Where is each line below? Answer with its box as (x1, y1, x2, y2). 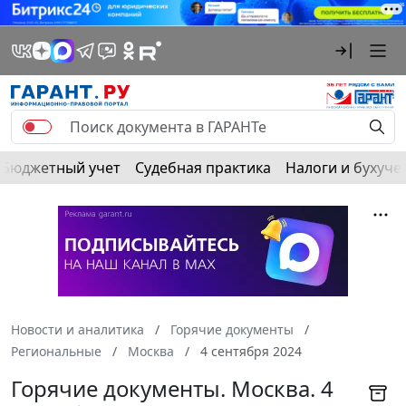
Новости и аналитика (11, 320, 144, 338)
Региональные (11, 342, 101, 360)
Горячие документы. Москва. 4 (11, 372, 333, 403)
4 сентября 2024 (197, 342, 302, 360)
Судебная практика (135, 157, 271, 178)
